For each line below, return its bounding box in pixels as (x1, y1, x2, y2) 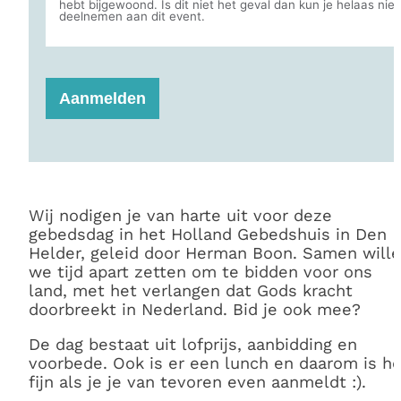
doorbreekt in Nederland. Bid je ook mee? (29, 299, 362, 319)
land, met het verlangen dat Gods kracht (29, 280, 354, 300)
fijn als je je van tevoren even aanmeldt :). (29, 372, 367, 392)
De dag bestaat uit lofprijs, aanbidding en (29, 335, 358, 354)
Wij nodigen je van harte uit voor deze (29, 205, 333, 225)
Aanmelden (59, 89, 147, 108)
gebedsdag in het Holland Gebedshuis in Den (29, 224, 388, 243)
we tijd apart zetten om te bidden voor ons (29, 261, 373, 281)
